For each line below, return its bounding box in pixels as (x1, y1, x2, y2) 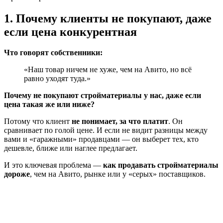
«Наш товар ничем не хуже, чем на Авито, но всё (24, 65, 192, 74)
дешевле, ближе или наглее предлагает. (4, 144, 137, 153)
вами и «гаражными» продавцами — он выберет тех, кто (4, 135, 199, 144)
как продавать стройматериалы (103, 161, 219, 170)
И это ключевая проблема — (4, 161, 103, 170)
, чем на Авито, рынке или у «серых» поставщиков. (30, 170, 206, 179)
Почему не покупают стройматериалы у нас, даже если (4, 91, 201, 100)
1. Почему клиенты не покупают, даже (4, 11, 212, 25)
